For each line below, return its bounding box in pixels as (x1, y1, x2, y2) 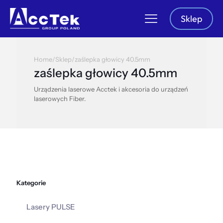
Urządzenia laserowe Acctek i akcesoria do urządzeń (34, 85, 188, 93)
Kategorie (16, 179, 46, 187)
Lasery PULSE (26, 202, 75, 212)
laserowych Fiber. (34, 95, 86, 103)
